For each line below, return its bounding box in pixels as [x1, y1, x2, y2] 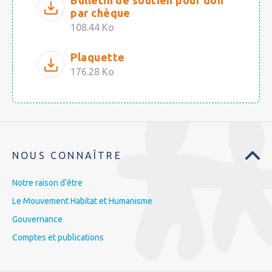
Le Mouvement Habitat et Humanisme [12, 196, 152, 206]
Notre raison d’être [12, 178, 83, 188]
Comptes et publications [12, 233, 104, 243]
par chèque [70, 7, 131, 19]
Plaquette [70, 51, 125, 64]
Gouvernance [12, 214, 63, 225]
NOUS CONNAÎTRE [12, 150, 122, 161]
